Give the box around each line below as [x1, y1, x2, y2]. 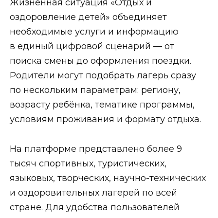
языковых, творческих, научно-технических [10, 172, 206, 183]
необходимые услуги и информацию [10, 26, 179, 37]
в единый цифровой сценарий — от [10, 41, 174, 52]
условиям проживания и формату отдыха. [10, 114, 201, 125]
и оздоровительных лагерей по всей [10, 187, 177, 198]
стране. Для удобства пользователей [10, 201, 180, 213]
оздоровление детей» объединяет [10, 12, 167, 23]
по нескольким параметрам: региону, [10, 85, 181, 96]
